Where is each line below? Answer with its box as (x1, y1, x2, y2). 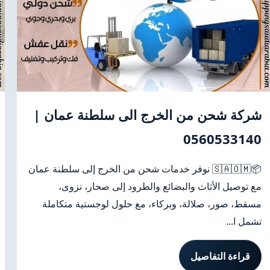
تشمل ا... (225, 215, 262, 228)
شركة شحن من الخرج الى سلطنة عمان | (33, 105, 262, 124)
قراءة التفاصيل (190, 250, 250, 263)
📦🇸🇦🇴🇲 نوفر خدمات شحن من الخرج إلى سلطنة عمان (28, 162, 212, 175)
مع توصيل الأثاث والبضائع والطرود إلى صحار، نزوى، (58, 180, 262, 193)
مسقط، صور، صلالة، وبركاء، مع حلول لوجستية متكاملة (42, 197, 262, 210)
